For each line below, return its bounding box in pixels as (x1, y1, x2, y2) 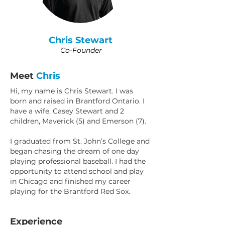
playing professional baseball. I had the (10, 157, 146, 166)
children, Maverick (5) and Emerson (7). (10, 117, 146, 126)
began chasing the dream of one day (10, 147, 139, 156)
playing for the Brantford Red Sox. (10, 187, 130, 196)
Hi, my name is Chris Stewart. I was (10, 86, 133, 95)
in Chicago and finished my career (10, 177, 131, 186)
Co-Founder (60, 46, 102, 55)
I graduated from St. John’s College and (10, 137, 150, 146)
